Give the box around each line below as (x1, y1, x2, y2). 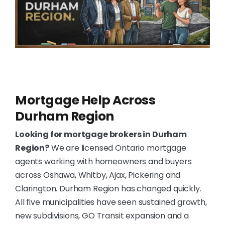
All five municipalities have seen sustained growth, (15, 196, 207, 208)
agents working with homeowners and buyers (15, 155, 192, 167)
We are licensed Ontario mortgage (49, 142, 186, 154)
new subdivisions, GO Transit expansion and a (15, 209, 189, 221)
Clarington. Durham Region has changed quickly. (15, 182, 201, 194)
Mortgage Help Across (15, 91, 156, 109)
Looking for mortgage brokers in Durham (15, 128, 187, 140)
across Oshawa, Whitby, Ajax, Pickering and (15, 169, 181, 181)
